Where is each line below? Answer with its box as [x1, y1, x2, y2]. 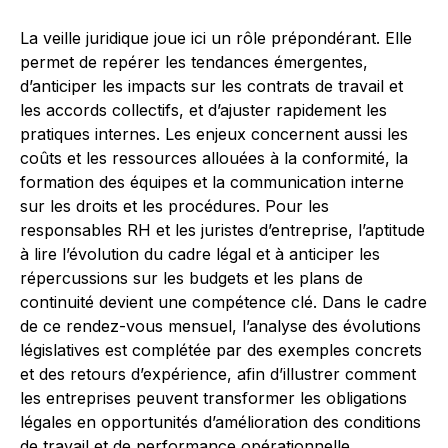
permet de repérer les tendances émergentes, [20, 52, 368, 72]
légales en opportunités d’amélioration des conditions [20, 412, 421, 432]
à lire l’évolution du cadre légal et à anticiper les [20, 244, 380, 264]
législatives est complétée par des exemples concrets [20, 340, 422, 360]
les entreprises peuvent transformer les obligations [20, 388, 407, 408]
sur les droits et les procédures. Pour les [20, 196, 329, 216]
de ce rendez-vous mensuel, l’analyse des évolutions [20, 316, 421, 336]
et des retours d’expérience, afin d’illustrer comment [20, 364, 416, 384]
